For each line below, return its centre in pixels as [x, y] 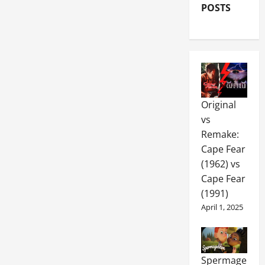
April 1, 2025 [222, 207]
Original [218, 104]
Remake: [220, 134]
